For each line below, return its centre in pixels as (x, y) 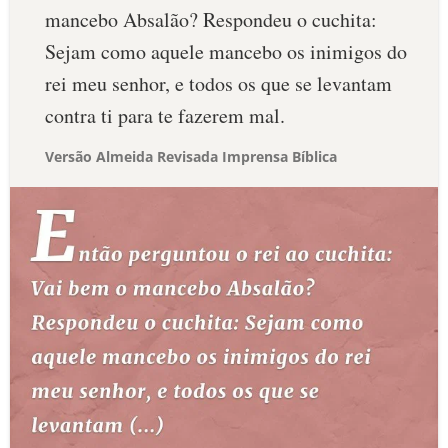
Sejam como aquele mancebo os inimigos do (226, 51)
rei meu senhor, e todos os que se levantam (218, 83)
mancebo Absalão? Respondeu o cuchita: (211, 19)
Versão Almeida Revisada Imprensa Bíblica (191, 156)
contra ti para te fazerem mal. (165, 115)
